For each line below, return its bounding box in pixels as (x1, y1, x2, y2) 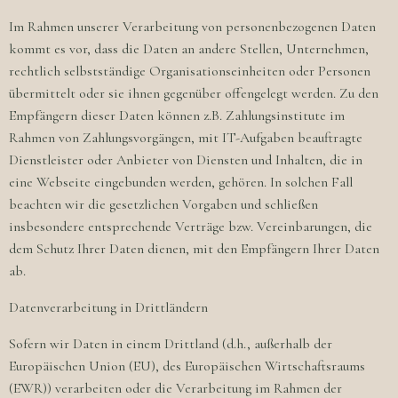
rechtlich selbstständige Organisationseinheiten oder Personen (9, 62, 370, 80)
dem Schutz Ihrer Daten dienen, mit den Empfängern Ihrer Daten (9, 240, 379, 258)
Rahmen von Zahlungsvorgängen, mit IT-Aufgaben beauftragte (9, 129, 362, 147)
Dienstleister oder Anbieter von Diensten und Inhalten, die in (9, 151, 362, 169)
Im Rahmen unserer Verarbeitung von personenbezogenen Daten (9, 18, 376, 36)
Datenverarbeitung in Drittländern (9, 298, 208, 316)
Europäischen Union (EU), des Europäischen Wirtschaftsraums (9, 357, 365, 375)
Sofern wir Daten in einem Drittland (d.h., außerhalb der (9, 335, 332, 353)
